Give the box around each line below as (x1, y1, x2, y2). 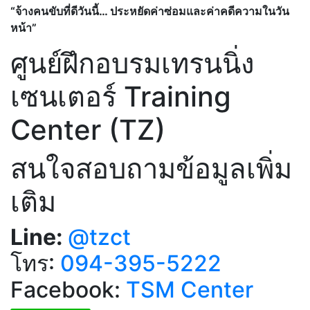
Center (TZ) (10, 112, 165, 147)
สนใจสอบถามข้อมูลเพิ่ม (10, 151, 292, 185)
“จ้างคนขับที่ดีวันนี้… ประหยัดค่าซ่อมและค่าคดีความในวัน (10, 3, 289, 18)
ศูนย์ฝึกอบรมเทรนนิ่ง (10, 46, 255, 80)
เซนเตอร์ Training (10, 79, 231, 113)
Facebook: (10, 275, 126, 303)
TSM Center (126, 275, 253, 303)
